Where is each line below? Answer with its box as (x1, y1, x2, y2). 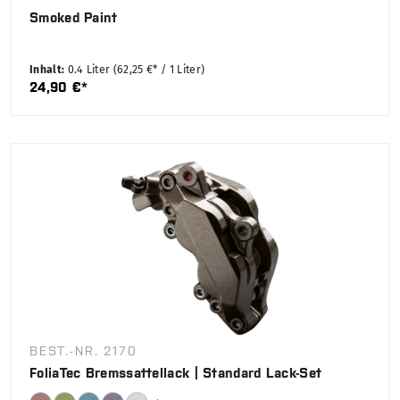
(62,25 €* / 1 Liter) (112, 63, 205, 77)
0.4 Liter (67, 63, 113, 77)
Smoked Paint (29, 10, 118, 26)
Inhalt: (29, 63, 68, 77)
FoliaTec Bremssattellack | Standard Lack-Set (29, 365, 322, 381)
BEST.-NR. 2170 (29, 344, 137, 359)
